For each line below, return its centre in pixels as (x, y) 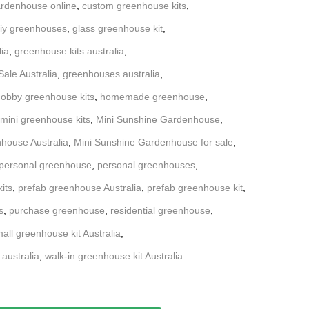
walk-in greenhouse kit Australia (114, 256)
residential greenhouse (160, 210)
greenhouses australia (111, 73)
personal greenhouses (146, 165)
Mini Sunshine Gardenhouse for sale (153, 142)
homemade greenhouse (152, 96)
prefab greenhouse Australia (80, 187)
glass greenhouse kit (118, 28)
